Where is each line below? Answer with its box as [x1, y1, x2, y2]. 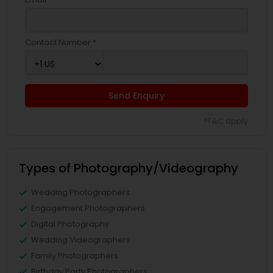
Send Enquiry [108, 89, 165, 102]
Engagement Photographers [31, 202, 145, 214]
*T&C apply [204, 115, 248, 127]
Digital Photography [31, 218, 109, 230]
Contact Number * [25, 36, 96, 48]
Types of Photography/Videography [19, 159, 238, 177]
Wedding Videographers [31, 233, 130, 246]
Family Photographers [31, 249, 118, 261]
